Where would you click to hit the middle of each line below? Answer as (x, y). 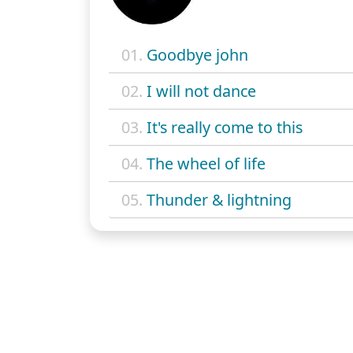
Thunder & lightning (219, 199)
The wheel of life (206, 163)
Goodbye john (197, 54)
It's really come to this (225, 127)
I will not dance (201, 91)
